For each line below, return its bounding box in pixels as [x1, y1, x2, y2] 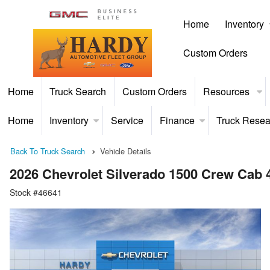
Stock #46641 [10, 186, 62, 199]
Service [110, 113, 143, 127]
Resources [202, 84, 252, 98]
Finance [159, 113, 195, 127]
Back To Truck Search [10, 145, 85, 157]
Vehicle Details [100, 145, 151, 157]
